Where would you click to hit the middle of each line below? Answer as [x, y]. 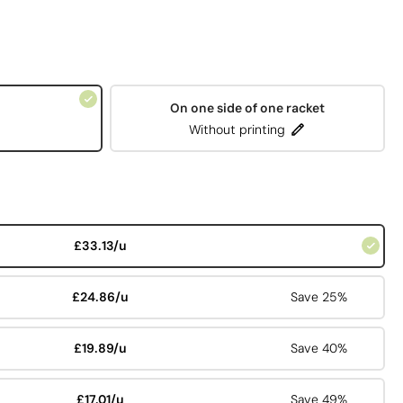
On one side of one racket [247, 108]
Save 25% [318, 297]
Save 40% [318, 349]
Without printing [237, 130]
